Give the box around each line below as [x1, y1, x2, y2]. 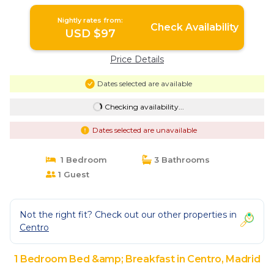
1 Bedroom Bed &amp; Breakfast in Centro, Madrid [13, 253, 261, 265]
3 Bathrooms [152, 154, 210, 165]
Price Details [110, 53, 164, 65]
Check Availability [150, 21, 239, 33]
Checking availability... [104, 102, 184, 111]
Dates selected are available [97, 78, 192, 88]
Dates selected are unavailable [92, 125, 197, 135]
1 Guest [55, 169, 89, 179]
